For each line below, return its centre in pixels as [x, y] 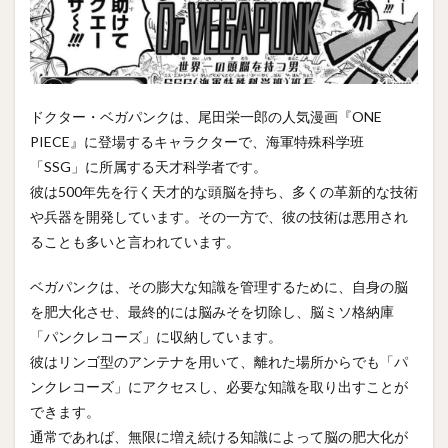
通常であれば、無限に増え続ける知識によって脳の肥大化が [219, 436]
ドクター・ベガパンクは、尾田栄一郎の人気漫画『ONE [206, 116]
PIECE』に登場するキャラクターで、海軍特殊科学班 [197, 141]
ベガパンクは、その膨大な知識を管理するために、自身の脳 [219, 286]
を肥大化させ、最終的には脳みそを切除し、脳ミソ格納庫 [212, 311]
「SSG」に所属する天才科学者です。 [148, 166]
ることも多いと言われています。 [135, 241]
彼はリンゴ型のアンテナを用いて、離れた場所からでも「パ [219, 361]
